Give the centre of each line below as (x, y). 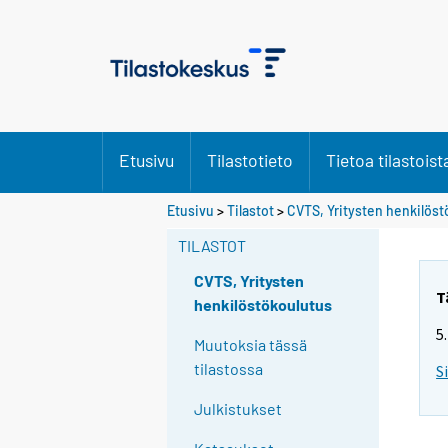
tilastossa (229, 369)
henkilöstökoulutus (263, 305)
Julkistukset (238, 409)
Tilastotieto (250, 160)
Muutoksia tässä (251, 345)
